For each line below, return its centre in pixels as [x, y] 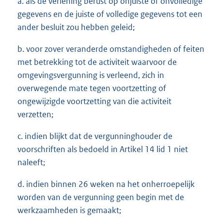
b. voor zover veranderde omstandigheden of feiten [111, 49]
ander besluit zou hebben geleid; [76, 27]
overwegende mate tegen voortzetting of [92, 88]
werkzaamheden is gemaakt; [69, 210]
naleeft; [31, 163]
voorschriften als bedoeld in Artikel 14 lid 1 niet [103, 149]
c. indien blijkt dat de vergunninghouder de [95, 136]
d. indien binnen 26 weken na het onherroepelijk [106, 184]
